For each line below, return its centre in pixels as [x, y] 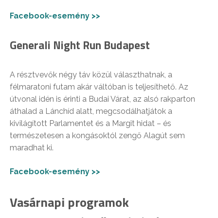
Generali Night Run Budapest [80, 45]
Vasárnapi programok [69, 202]
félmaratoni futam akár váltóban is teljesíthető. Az [99, 87]
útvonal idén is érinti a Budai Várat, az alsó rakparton [102, 99]
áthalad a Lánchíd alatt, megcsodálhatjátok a [91, 111]
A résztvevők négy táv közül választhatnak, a [91, 74]
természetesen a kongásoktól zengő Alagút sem [97, 135]
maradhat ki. [32, 147]
